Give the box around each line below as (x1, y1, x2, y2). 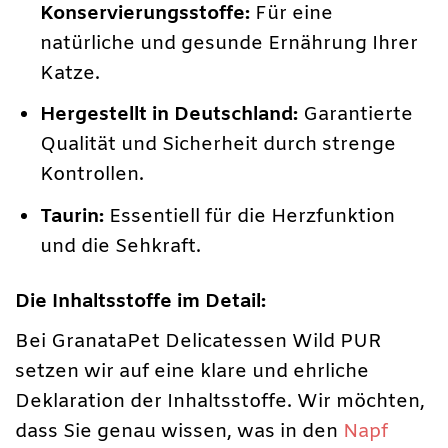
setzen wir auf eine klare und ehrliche (15, 358, 369, 385)
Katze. (40, 60, 101, 87)
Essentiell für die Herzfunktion (104, 204, 396, 231)
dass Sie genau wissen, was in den (15, 418, 343, 445)
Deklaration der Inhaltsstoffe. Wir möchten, (15, 388, 425, 415)
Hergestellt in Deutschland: (40, 102, 299, 129)
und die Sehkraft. (40, 234, 202, 261)
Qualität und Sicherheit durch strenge (40, 132, 397, 159)
